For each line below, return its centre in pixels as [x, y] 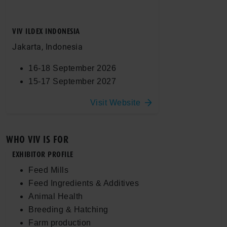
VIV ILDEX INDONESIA [46, 31]
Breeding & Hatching [68, 209]
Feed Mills [48, 170]
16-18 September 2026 [72, 68]
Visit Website [115, 102]
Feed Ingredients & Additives [84, 183]
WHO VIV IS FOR [37, 139]
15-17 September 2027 [72, 81]
